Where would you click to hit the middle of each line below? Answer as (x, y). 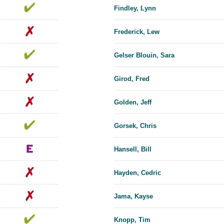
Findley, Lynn (135, 8)
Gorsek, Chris (135, 126)
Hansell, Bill (133, 149)
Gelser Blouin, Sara (144, 55)
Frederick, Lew (137, 32)
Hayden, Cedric (137, 173)
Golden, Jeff (133, 102)
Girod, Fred (132, 79)
